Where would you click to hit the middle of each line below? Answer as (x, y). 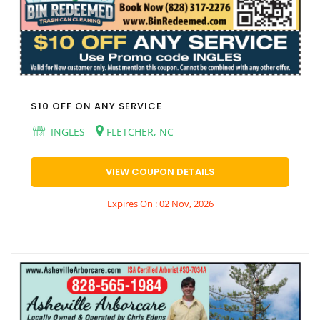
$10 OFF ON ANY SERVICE (96, 106)
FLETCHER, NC (139, 131)
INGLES (66, 131)
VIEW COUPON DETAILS (160, 171)
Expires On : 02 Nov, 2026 (160, 203)
